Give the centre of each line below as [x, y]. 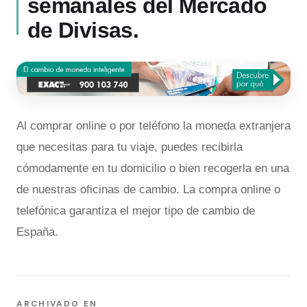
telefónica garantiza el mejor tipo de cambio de [136, 210]
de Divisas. [83, 30]
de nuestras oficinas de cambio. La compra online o [148, 189]
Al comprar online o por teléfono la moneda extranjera [153, 125]
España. [37, 232]
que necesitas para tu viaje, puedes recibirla [130, 147]
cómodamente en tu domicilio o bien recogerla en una [153, 168]
